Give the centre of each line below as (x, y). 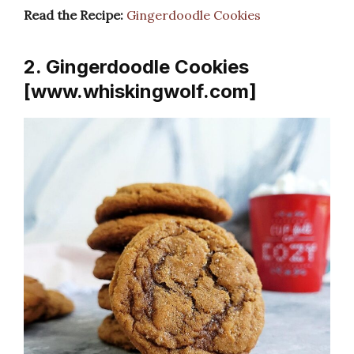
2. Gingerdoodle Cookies (136, 66)
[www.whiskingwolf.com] (140, 91)
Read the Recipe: (73, 15)
